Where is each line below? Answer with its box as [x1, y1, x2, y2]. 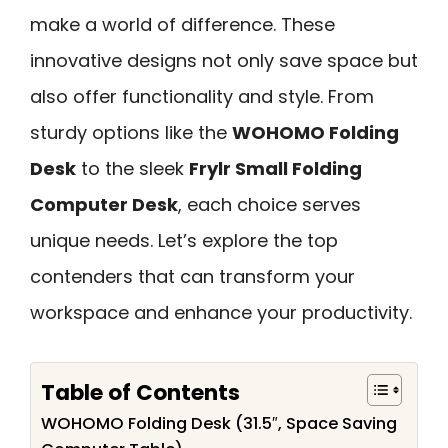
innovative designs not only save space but [30, 48, 418, 73]
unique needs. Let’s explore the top [30, 228, 338, 253]
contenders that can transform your [30, 264, 355, 289]
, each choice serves [178, 192, 361, 217]
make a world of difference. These [30, 12, 335, 37]
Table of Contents [41, 376, 240, 408]
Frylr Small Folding [189, 156, 362, 181]
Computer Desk [30, 192, 178, 217]
